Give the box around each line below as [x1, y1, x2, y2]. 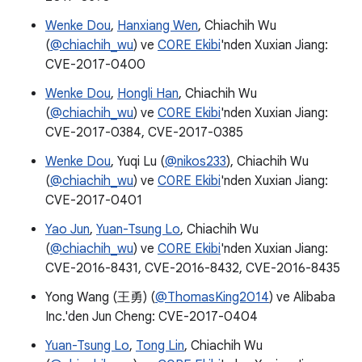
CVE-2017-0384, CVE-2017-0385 [45, 124, 243, 141]
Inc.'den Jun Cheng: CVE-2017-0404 [45, 309, 258, 325]
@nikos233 [165, 154, 226, 170]
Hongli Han [117, 86, 179, 102]
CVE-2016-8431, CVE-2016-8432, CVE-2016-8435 [45, 260, 340, 276]
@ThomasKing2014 [155, 289, 269, 305]
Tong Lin [136, 338, 184, 354]
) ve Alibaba [269, 289, 335, 305]
